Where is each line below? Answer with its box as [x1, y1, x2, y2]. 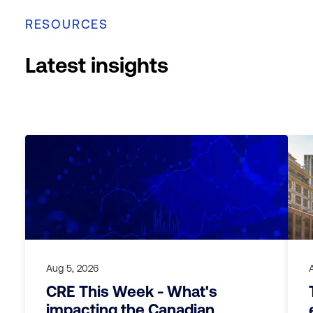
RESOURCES [24, 17, 109, 31]
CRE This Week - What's [45, 283, 217, 300]
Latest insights [24, 53, 168, 77]
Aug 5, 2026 [45, 263, 99, 274]
